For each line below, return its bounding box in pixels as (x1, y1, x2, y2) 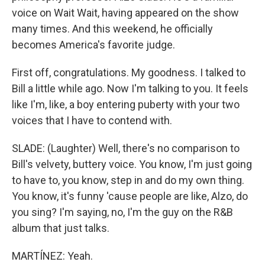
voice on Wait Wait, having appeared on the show (12, 7, 239, 19)
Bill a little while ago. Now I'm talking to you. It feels (12, 82, 248, 95)
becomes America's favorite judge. (12, 38, 175, 51)
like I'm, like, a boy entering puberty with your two (12, 98, 240, 111)
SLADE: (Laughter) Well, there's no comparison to (12, 142, 240, 154)
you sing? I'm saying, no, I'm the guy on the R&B (12, 206, 233, 218)
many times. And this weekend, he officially (12, 22, 213, 35)
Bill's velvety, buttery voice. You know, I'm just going (12, 158, 252, 170)
